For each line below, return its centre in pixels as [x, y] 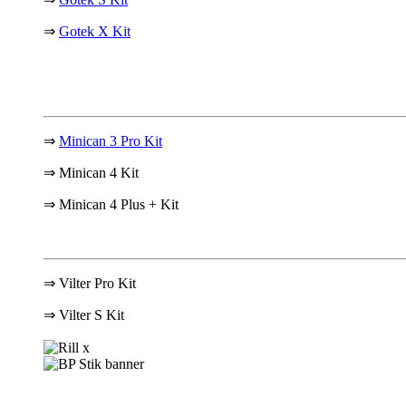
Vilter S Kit [92, 314]
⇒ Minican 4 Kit [91, 172]
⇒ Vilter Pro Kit [90, 283]
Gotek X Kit [95, 31]
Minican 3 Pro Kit [111, 140]
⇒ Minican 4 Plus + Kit [111, 204]
